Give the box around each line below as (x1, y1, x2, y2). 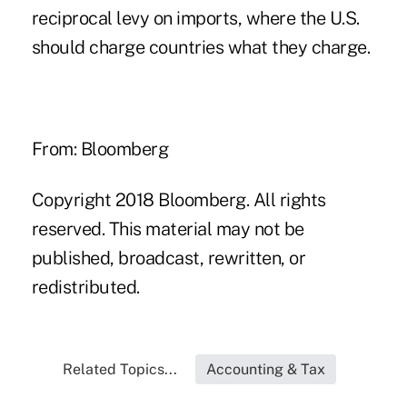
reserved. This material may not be (31, 218, 304, 241)
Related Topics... (63, 361, 178, 379)
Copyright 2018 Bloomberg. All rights (31, 189, 326, 212)
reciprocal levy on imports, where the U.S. (31, 7, 360, 30)
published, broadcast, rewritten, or (31, 247, 306, 270)
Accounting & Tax (206, 361, 326, 379)
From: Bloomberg (31, 138, 169, 161)
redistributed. (31, 276, 140, 299)
